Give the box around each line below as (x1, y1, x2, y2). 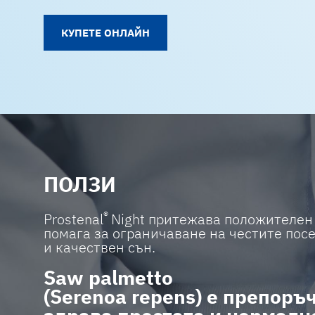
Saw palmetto (44, 264, 173, 290)
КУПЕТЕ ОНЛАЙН (61, 25, 150, 39)
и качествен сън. (44, 237, 155, 257)
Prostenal (44, 209, 103, 229)
